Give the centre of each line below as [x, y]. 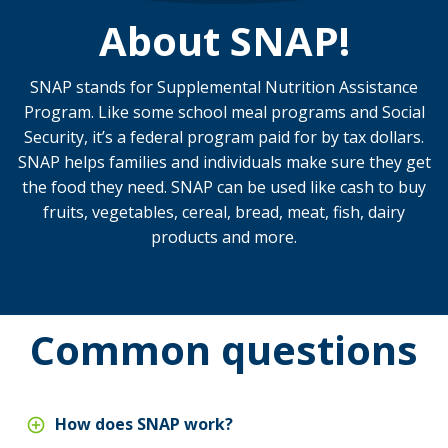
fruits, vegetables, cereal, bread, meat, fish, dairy [224, 212]
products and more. [224, 237]
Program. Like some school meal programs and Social [224, 112]
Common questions [224, 349]
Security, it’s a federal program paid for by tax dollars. [224, 137]
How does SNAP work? [141, 423]
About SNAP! [224, 40]
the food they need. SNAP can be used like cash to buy [224, 187]
